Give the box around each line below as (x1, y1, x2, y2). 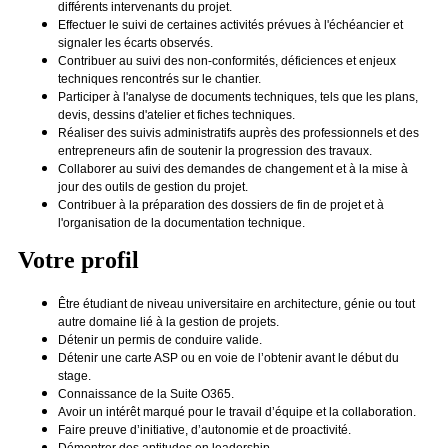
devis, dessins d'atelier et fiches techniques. (58, 107, 295, 122)
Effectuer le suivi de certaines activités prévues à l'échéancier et (58, 17, 403, 32)
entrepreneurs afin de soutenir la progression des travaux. (58, 143, 372, 158)
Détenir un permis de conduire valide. (58, 332, 262, 347)
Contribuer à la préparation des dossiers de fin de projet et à (58, 197, 384, 212)
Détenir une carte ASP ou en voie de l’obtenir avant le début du (58, 350, 399, 365)
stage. (58, 368, 91, 383)
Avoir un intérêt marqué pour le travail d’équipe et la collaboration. (58, 404, 416, 419)
